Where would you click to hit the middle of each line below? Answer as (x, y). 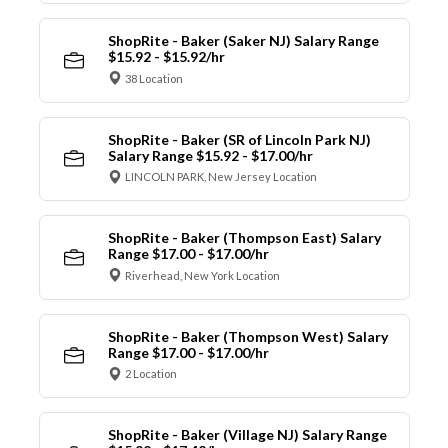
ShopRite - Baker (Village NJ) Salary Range (247, 435)
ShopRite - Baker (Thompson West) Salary (247, 336)
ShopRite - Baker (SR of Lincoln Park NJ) (239, 139)
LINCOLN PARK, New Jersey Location (221, 177)
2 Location (151, 374)
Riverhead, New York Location (202, 275)
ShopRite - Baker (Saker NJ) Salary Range (243, 41)
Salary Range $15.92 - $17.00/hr (210, 155)
